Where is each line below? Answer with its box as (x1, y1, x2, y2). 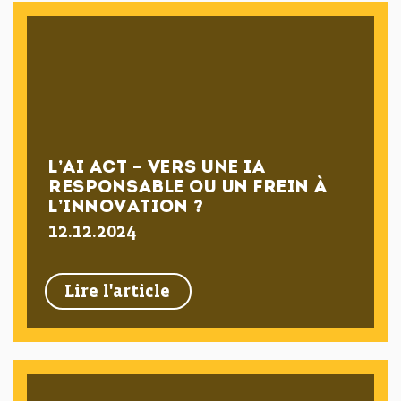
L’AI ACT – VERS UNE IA (48, 159, 266, 177)
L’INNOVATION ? (48, 199, 204, 217)
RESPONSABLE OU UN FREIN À (48, 179, 328, 197)
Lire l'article (64, 283, 171, 302)
